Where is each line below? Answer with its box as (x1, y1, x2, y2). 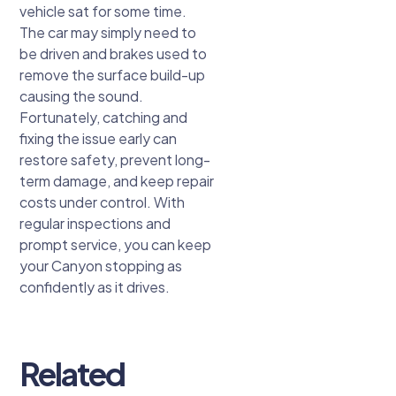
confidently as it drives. (19, 278, 171, 297)
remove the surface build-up (19, 65, 206, 85)
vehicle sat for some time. (19, 2, 187, 21)
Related (19, 354, 126, 394)
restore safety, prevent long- (19, 150, 211, 170)
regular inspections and (19, 214, 171, 233)
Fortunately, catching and (19, 108, 188, 127)
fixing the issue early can (19, 129, 178, 148)
